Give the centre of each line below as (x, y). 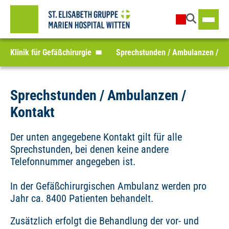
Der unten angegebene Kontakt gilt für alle (96, 137)
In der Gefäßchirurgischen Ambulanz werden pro (108, 186)
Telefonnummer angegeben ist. (73, 162)
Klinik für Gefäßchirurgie (51, 52)
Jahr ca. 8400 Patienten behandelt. (82, 198)
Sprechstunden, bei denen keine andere (89, 149)
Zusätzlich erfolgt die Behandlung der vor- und (105, 221)
